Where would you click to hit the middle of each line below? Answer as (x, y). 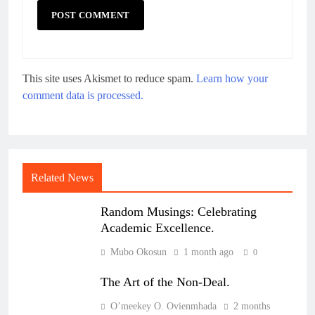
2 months (252, 306)
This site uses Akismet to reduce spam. (109, 78)
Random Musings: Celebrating (179, 211)
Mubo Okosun (139, 252)
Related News (62, 177)
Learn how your (232, 78)
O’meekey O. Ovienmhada (163, 306)
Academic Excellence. (157, 227)
